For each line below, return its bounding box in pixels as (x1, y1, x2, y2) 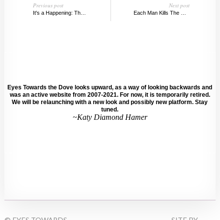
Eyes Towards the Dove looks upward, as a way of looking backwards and (7, 83, 213, 91)
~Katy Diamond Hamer (72, 112, 147, 121)
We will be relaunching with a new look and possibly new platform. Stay (12, 98, 208, 106)
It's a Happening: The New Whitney (80, 10, 86, 16)
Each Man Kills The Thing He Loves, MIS (181, 10, 187, 16)
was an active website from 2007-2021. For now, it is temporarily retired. (9, 91, 210, 98)
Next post (169, 1, 190, 9)
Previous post (32, 1, 63, 9)
